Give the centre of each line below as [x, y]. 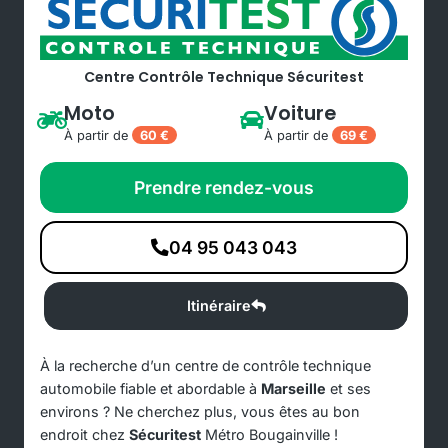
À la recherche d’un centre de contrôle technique [205, 365]
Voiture [300, 113]
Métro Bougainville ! [271, 434]
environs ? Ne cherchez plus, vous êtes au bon [200, 411]
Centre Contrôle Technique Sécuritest [224, 76]
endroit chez [84, 434]
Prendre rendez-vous [224, 187]
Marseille [293, 388]
